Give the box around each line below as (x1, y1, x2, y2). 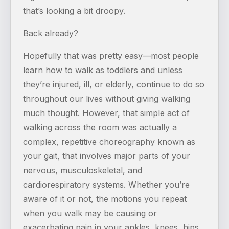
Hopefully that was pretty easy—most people (23, 50, 199, 61)
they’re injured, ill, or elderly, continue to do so (23, 79, 204, 89)
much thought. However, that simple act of (23, 107, 190, 118)
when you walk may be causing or (23, 208, 157, 218)
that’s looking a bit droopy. (23, 5, 125, 16)
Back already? (23, 28, 78, 38)
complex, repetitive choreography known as (23, 136, 195, 147)
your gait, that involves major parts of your (23, 150, 190, 161)
